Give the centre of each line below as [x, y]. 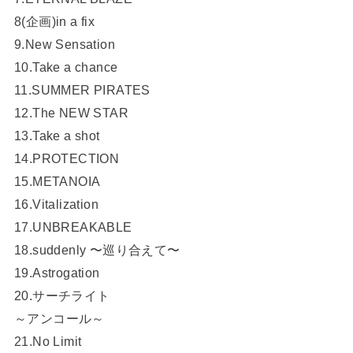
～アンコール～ [59, 319]
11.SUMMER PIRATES [82, 90]
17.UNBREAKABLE [73, 227]
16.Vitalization [56, 204]
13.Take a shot [57, 136]
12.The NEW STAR [71, 113]
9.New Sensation [65, 45]
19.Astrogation [57, 273]
